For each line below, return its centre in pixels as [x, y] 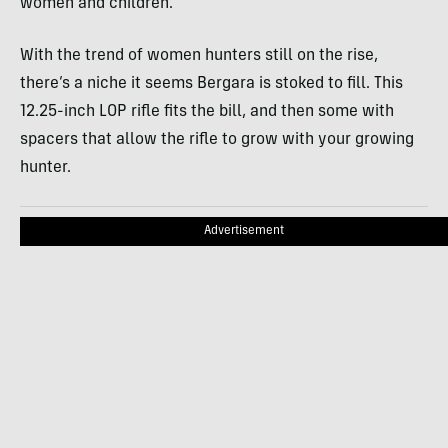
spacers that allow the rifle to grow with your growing [217, 139]
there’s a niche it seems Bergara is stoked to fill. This [211, 83]
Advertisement [244, 230]
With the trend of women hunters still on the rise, [199, 55]
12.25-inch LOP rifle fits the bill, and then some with [207, 111]
